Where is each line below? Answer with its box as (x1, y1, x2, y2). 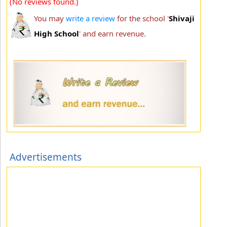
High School (34, 28, 79, 39)
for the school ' (115, 13, 169, 23)
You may (34, 13, 66, 23)
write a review (66, 13, 115, 23)
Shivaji (169, 13, 195, 23)
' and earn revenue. (79, 28, 146, 39)
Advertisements (10, 150, 82, 164)
